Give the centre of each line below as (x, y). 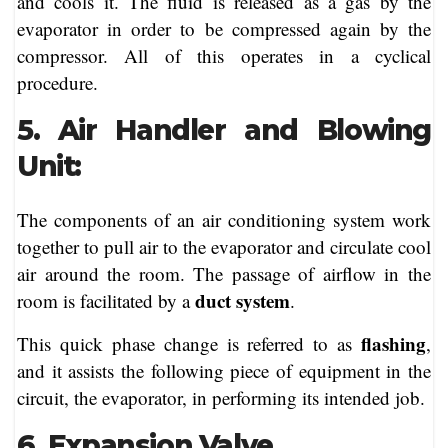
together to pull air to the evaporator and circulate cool (224, 247)
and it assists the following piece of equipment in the (224, 371)
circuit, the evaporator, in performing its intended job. (221, 398)
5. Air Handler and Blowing (224, 129)
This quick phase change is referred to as (189, 344)
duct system (242, 301)
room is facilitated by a (106, 301)
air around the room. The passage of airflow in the (224, 274)
